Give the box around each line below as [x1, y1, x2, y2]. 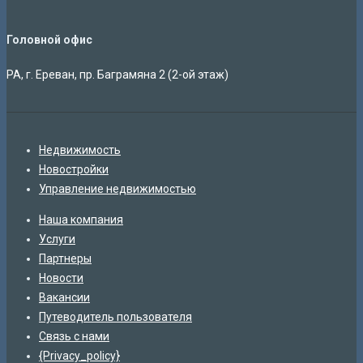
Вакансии [39, 290, 90, 304]
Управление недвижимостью [39, 181, 196, 195]
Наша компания [39, 212, 123, 226]
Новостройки [39, 162, 109, 176]
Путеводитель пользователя [39, 310, 192, 323]
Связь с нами [39, 329, 109, 343]
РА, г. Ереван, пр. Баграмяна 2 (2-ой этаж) [6, 67, 228, 81]
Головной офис [6, 33, 92, 47]
